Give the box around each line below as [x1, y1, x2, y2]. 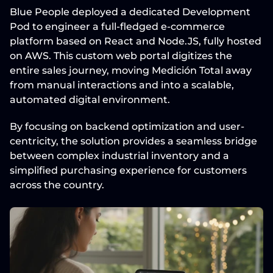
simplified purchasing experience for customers [10, 165, 247, 176]
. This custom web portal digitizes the [49, 50, 232, 62]
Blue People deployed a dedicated [10, 6, 182, 18]
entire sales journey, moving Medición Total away [10, 65, 252, 76]
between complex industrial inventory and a [10, 150, 229, 161]
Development [182, 6, 250, 18]
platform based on [10, 35, 104, 47]
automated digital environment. [10, 94, 170, 105]
